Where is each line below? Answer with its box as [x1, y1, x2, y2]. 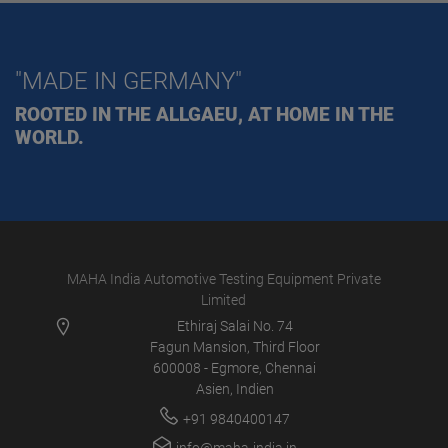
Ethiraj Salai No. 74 [176, 317, 293, 335]
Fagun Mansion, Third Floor [149, 338, 320, 356]
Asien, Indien [195, 380, 274, 398]
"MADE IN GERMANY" [15, 66, 242, 95]
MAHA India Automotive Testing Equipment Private [66, 270, 381, 288]
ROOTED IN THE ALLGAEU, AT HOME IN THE [15, 102, 394, 126]
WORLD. [15, 125, 84, 149]
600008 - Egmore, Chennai [153, 359, 317, 377]
